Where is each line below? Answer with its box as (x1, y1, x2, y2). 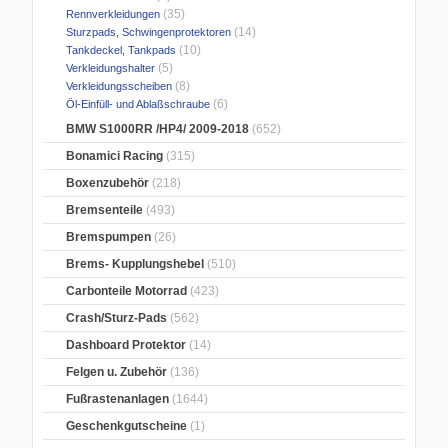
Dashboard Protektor (66, 338, 187, 353)
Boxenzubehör (66, 176, 150, 191)
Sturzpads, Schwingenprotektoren (63, 26, 232, 39)
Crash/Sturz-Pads (66, 311, 168, 326)
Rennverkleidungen (63, 8, 161, 21)
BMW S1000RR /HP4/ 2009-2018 (66, 122, 250, 137)
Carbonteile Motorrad (66, 284, 188, 299)
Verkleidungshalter (63, 62, 156, 75)
